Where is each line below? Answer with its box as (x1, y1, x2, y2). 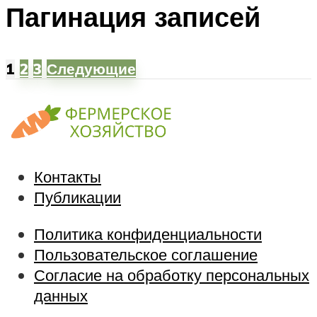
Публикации (34, 187, 121, 208)
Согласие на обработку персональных (34, 264, 309, 285)
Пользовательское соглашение (34, 243, 258, 265)
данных (34, 284, 88, 306)
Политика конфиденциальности (34, 223, 262, 244)
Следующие (47, 59, 136, 79)
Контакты (34, 166, 101, 188)
